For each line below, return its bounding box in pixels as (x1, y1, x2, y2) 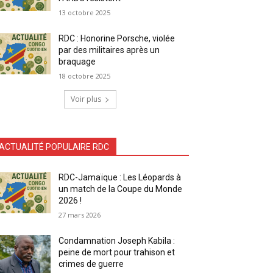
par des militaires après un (58, 44, 160, 55)
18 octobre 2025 (58, 71, 111, 80)
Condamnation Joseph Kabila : (58, 235, 175, 246)
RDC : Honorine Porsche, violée (58, 33, 175, 43)
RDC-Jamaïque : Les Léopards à (58, 172, 182, 182)
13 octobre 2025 (58, 7, 111, 17)
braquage (58, 56, 96, 66)
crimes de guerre (58, 258, 124, 269)
